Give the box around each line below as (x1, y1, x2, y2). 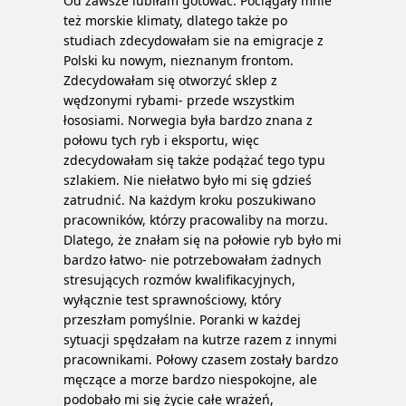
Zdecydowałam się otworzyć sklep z (63, 72, 277, 89)
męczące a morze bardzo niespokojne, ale (63, 371, 317, 388)
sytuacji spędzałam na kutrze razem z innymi (63, 331, 337, 348)
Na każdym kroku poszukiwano (129, 191, 315, 208)
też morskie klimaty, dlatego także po (63, 12, 287, 29)
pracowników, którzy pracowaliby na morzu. (63, 211, 328, 228)
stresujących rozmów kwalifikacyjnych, (63, 271, 295, 288)
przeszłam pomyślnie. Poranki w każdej (63, 311, 301, 328)
